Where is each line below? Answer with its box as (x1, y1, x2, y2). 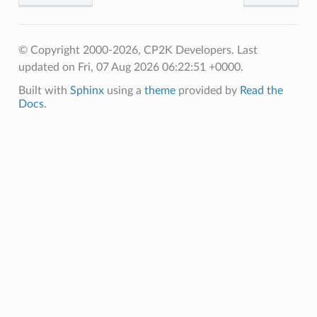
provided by (175, 84, 240, 96)
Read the (239, 84, 283, 96)
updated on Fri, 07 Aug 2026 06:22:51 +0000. (18, 61, 243, 73)
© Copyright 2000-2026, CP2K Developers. (18, 44, 237, 56)
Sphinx (69, 84, 104, 96)
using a (103, 84, 144, 96)
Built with (18, 84, 70, 96)
